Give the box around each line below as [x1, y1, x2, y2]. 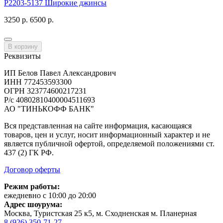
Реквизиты [4, 51, 41, 60]
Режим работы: [4, 182, 60, 191]
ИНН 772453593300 [4, 77, 72, 86]
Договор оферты [4, 165, 60, 174]
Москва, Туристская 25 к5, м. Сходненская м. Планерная [4, 209, 197, 218]
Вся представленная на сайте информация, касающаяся [4, 121, 192, 130]
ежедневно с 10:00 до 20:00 [4, 191, 96, 200]
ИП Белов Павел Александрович [4, 68, 116, 77]
